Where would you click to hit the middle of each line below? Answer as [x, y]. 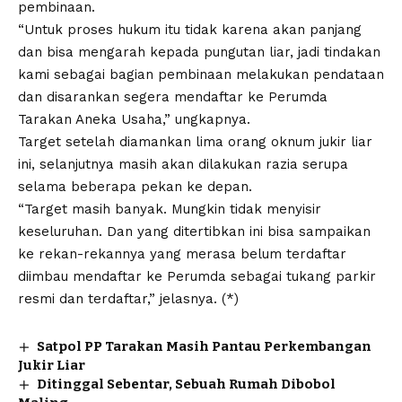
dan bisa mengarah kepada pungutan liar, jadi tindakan [199, 52]
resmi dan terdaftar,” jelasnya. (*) [128, 298]
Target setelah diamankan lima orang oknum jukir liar [195, 141]
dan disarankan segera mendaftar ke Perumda [173, 96]
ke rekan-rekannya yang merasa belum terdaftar [182, 253]
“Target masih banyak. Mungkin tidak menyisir [170, 209]
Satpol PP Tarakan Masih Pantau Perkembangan [205, 346]
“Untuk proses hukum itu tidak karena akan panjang [190, 29]
